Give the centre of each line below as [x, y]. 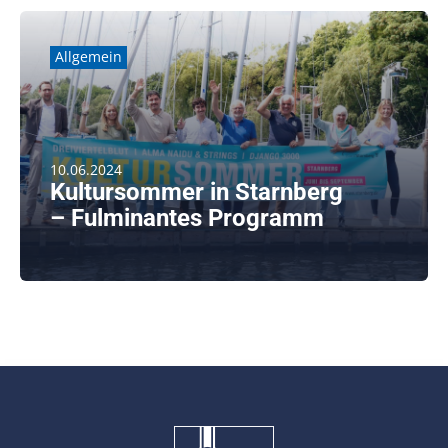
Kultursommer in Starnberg [196, 191]
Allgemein [88, 57]
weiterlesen [120, 267]
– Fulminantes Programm [186, 217]
